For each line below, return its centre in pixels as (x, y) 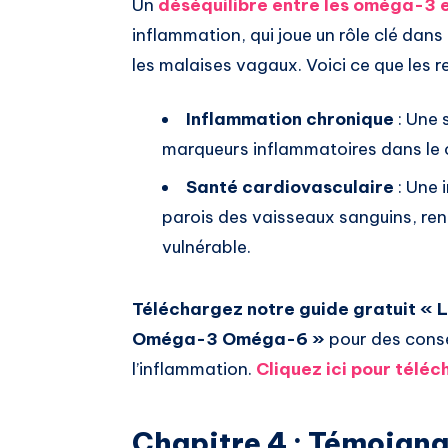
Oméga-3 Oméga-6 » (228, 339)
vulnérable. (206, 247)
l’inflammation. (194, 369)
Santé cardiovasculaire (290, 187)
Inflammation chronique (290, 119)
